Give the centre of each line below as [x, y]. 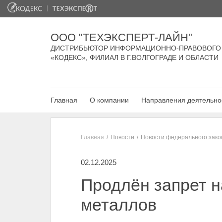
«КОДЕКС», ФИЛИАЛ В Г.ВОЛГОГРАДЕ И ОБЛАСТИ [135, 57]
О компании [109, 100]
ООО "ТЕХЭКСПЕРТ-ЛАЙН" [121, 38]
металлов [119, 205]
